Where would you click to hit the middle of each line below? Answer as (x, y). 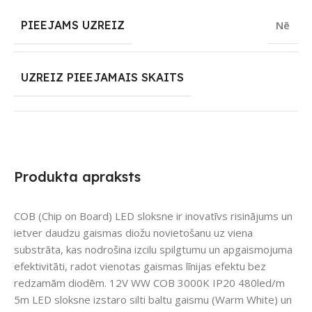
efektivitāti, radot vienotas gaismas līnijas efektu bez (140, 266)
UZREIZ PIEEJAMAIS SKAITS (102, 78)
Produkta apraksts (77, 177)
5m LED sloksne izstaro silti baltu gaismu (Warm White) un (153, 300)
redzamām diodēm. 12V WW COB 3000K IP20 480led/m (149, 283)
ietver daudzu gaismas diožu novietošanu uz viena (133, 233)
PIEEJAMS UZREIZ (73, 25)
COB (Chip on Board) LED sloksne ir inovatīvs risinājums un (153, 216)
